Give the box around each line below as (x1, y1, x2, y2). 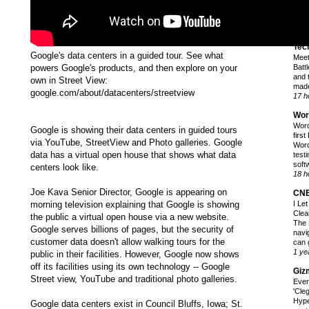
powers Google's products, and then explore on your (30, 63, 237, 74)
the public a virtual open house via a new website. (30, 212, 229, 223)
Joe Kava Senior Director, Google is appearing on (30, 187, 227, 198)
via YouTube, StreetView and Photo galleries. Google (30, 137, 242, 148)
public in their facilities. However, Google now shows (30, 249, 239, 260)
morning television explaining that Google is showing (30, 199, 239, 210)
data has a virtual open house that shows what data (30, 150, 236, 161)
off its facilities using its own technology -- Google (30, 261, 230, 272)
